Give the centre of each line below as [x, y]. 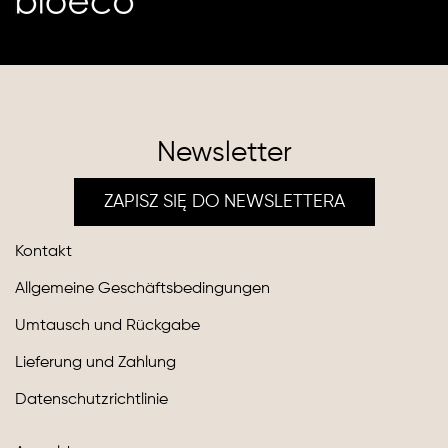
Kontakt [43, 251]
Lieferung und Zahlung [95, 362]
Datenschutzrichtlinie [91, 399]
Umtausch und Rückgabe [107, 325]
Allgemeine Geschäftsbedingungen [142, 288]
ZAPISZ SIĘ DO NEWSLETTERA [224, 201]
